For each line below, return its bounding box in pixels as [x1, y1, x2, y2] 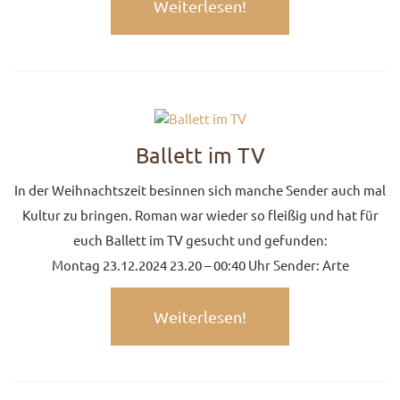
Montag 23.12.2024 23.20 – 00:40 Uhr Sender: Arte [51, 256, 349, 273]
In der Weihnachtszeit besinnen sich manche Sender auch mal [14, 181, 386, 198]
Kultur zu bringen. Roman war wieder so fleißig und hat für [21, 206, 379, 223]
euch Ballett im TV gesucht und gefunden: [72, 231, 328, 248]
